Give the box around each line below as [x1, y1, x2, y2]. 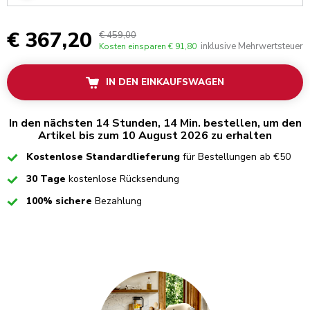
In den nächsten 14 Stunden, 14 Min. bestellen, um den [8, 116, 302, 131]
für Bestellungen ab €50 [183, 150, 291, 164]
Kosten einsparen [99, 41, 166, 53]
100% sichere [26, 194, 92, 208]
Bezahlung [92, 194, 142, 208]
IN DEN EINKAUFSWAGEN [106, 76, 224, 89]
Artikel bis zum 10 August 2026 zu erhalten [38, 128, 272, 144]
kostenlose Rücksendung [66, 172, 179, 186]
